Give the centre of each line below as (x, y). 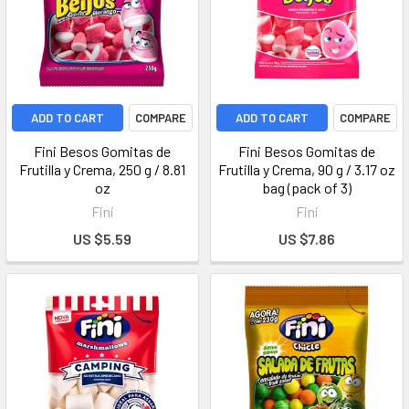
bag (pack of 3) (307, 188)
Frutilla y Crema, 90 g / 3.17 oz (307, 169)
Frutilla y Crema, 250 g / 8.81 (102, 169)
